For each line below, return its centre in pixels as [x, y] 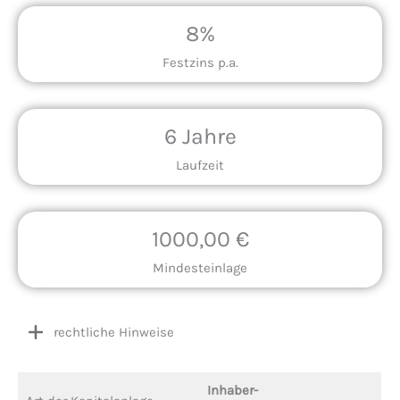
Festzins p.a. [200, 62]
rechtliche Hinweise [114, 332]
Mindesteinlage [200, 268]
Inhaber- [232, 390]
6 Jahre [200, 136]
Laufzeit [200, 165]
